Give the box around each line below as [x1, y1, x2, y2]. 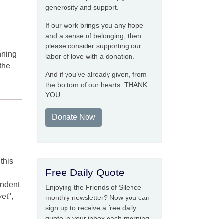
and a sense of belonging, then [45, 32, 141, 40]
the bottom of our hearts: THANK [45, 81, 147, 88]
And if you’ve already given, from [45, 70, 147, 78]
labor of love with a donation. [45, 52, 134, 60]
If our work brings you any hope [45, 22, 143, 29]
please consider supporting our [45, 42, 141, 50]
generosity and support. [45, 3, 119, 11]
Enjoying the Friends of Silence [45, 183, 141, 191]
